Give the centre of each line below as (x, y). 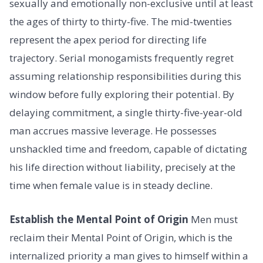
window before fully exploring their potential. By (122, 95)
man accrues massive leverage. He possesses (113, 131)
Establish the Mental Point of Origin (99, 219)
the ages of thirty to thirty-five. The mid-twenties (121, 22)
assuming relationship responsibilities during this (125, 76)
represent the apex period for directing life (108, 40)
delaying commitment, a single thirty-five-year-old (126, 113)
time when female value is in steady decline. (111, 186)
